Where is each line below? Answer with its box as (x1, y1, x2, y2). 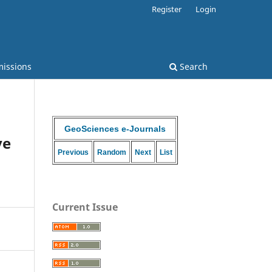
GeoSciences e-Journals (64, 123, 166, 134)
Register (152, 3, 182, 15)
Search (177, 60, 208, 72)
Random (97, 148, 126, 157)
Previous (58, 148, 89, 157)
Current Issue (52, 200, 118, 214)
